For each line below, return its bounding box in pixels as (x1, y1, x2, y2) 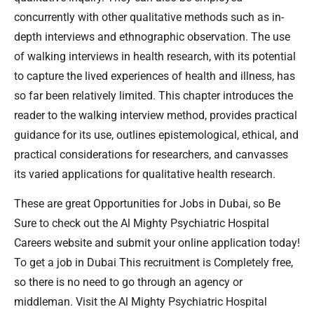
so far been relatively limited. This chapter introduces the (14, 88, 293, 102)
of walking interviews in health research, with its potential (14, 49, 296, 63)
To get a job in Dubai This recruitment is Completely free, (14, 256, 293, 270)
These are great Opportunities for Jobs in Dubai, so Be (14, 197, 280, 211)
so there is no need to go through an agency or (14, 275, 243, 289)
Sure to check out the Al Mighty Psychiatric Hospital (14, 217, 269, 231)
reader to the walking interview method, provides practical (14, 108, 297, 122)
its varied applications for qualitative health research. (14, 167, 275, 181)
